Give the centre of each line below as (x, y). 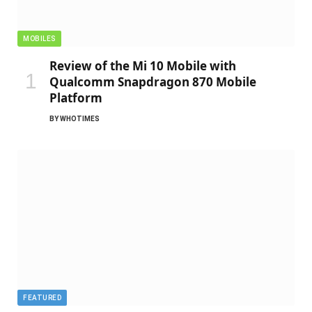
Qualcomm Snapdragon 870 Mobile (153, 81)
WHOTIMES (80, 118)
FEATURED (42, 297)
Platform (76, 97)
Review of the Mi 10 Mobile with (143, 65)
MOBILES (39, 38)
